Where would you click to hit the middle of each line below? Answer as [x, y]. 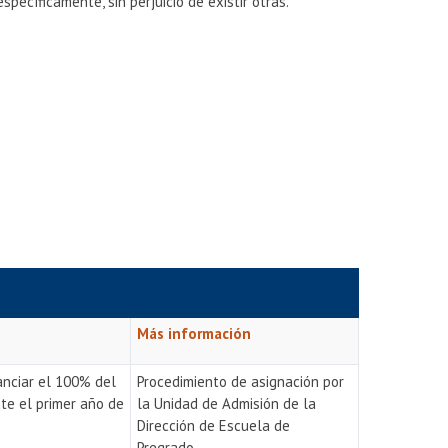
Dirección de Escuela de [214, 425]
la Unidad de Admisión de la [227, 403]
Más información [194, 333]
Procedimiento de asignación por [241, 381]
